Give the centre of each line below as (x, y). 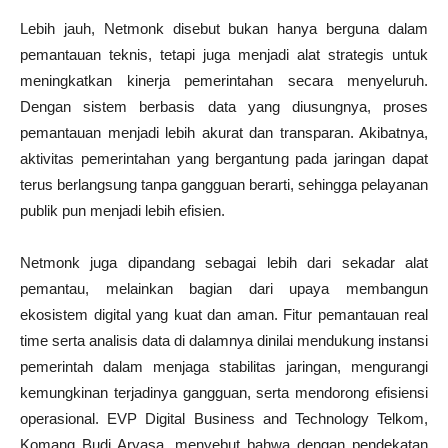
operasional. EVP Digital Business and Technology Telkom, (224, 418)
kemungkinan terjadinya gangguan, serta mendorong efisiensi (224, 392)
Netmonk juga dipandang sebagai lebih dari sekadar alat (224, 262)
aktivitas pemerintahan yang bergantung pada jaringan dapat (224, 158)
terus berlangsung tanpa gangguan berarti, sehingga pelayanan (224, 184)
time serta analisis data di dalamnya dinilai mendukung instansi (224, 340)
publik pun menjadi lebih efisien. (122, 210)
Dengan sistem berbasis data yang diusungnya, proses (224, 106)
